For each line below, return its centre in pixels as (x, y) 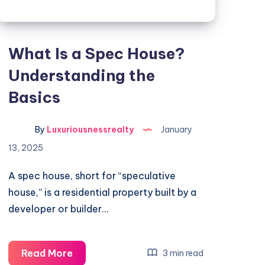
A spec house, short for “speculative (92, 176)
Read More (47, 253)
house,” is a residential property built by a (103, 192)
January (176, 130)
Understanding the (82, 75)
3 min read (182, 253)
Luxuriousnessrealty (90, 130)
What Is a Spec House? (97, 54)
